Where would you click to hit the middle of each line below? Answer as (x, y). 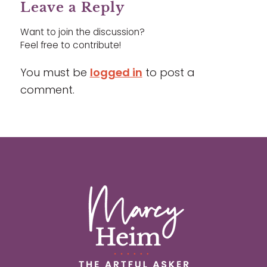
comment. (47, 90)
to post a (168, 73)
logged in (116, 73)
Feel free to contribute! (70, 45)
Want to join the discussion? (82, 32)
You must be (55, 73)
